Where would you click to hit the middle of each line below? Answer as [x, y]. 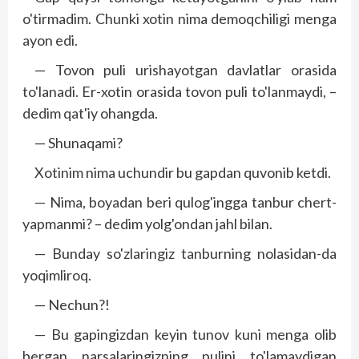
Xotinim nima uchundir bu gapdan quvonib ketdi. [183, 172]
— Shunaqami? [79, 142]
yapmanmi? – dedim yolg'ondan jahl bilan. [147, 223]
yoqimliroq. [57, 274]
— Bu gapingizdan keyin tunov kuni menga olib [186, 334]
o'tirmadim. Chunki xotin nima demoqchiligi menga [179, 18]
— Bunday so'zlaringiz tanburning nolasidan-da [186, 253]
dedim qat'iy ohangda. [90, 113]
